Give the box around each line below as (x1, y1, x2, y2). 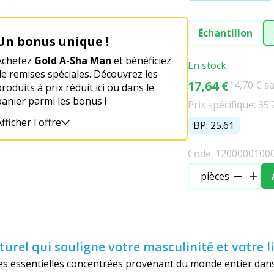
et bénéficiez (111, 54, 171, 67)
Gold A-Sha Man (34, 54, 111, 67)
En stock (188, 59, 226, 72)
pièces (201, 169, 229, 183)
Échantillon (198, 26, 253, 40)
